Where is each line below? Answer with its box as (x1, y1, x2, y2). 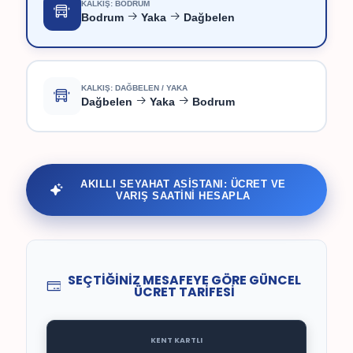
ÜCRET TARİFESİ (133, 282, 235, 301)
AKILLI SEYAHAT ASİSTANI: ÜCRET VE (80, 177, 286, 190)
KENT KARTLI (150, 334, 203, 345)
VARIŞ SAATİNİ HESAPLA (116, 189, 251, 202)
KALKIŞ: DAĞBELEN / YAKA (80, 84, 188, 93)
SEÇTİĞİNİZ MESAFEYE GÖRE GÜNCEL (67, 270, 301, 289)
